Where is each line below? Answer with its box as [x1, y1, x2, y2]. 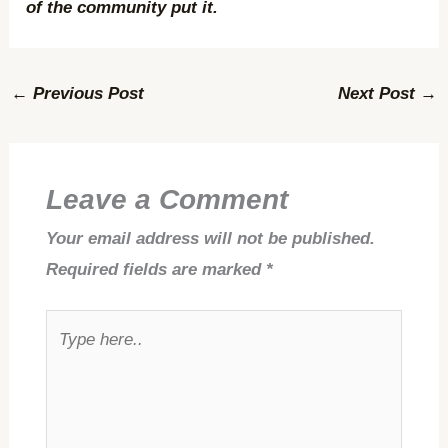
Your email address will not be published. [45, 228, 375, 248]
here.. [44, 346, 90, 366]
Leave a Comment [45, 183, 288, 215]
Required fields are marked [45, 259, 266, 279]
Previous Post [28, 83, 145, 103]
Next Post [337, 83, 420, 103]
